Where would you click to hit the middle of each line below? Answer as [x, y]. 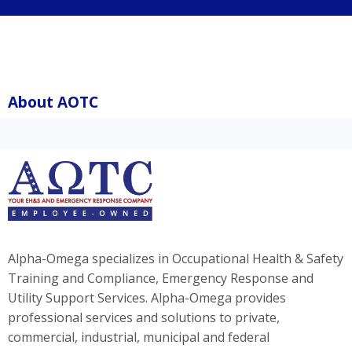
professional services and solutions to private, [144, 317]
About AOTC [53, 102]
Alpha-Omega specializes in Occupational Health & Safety [176, 258]
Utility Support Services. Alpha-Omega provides [147, 297]
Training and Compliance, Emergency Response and [161, 278]
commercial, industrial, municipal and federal [139, 337]
